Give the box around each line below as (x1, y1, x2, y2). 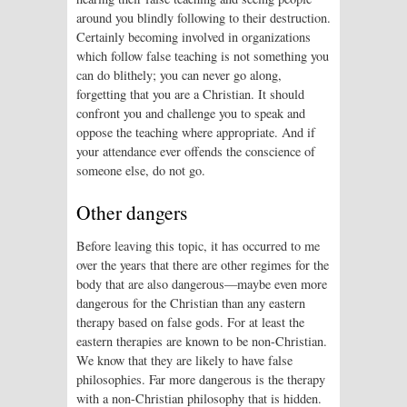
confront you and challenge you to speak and (76, 104, 305, 122)
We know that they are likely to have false (76, 352, 293, 370)
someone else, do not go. (76, 161, 205, 179)
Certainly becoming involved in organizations (76, 27, 311, 45)
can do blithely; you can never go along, (76, 65, 282, 84)
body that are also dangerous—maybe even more (76, 275, 327, 293)
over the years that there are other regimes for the (76, 256, 329, 274)
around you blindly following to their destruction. (76, 8, 331, 26)
